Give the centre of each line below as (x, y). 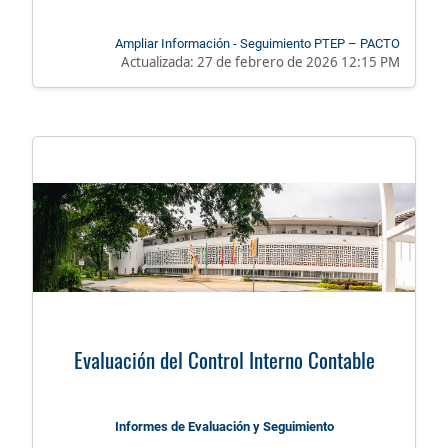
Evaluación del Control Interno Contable (224, 360)
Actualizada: (159, 62)
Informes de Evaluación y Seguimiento (224, 427)
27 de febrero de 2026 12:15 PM (298, 62)
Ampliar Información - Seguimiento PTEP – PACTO (257, 44)
